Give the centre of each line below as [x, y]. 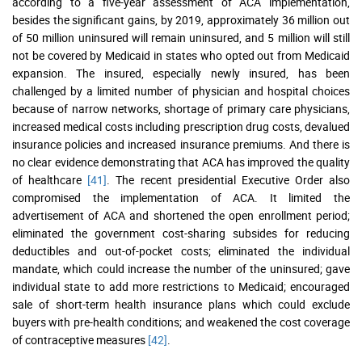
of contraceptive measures [80, 340]
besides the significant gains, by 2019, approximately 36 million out [181, 20]
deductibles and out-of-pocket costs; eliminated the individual [181, 251]
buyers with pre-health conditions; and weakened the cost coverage [181, 322]
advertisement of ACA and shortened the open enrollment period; [181, 216]
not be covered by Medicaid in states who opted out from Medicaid [181, 56]
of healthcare [50, 180]
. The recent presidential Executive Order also [228, 180]
